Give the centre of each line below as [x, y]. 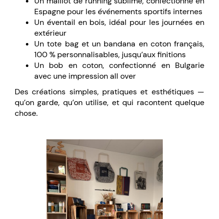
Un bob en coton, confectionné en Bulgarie [119, 65]
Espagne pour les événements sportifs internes [118, 11]
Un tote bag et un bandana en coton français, [119, 44]
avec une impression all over [85, 76]
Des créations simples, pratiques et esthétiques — [109, 92]
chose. [26, 113]
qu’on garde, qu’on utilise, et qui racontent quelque [109, 102]
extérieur [50, 33]
